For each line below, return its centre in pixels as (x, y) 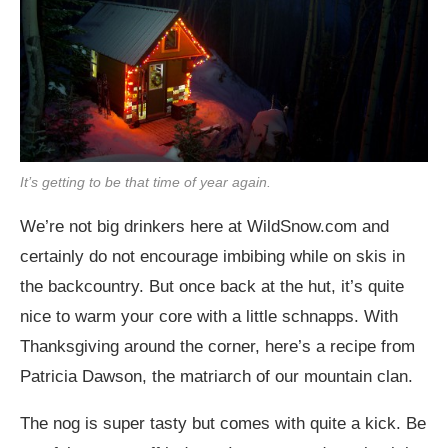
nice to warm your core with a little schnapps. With (209, 317)
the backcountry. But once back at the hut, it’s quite (212, 287)
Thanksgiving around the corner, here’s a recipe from (217, 347)
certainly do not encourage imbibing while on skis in (212, 257)
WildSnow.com (302, 227)
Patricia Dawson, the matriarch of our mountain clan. (216, 377)
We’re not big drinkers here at (133, 227)
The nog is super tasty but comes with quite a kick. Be (223, 424)
